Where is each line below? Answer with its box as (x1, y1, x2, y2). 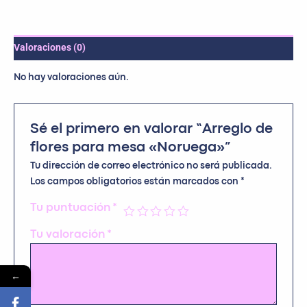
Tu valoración (30, 230, 108, 241)
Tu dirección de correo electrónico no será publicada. (30, 162, 273, 171)
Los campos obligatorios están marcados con (30, 177, 241, 186)
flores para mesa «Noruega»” (30, 141, 232, 155)
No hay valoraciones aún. (14, 73, 129, 82)
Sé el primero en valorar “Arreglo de (30, 123, 273, 136)
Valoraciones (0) (14, 42, 86, 53)
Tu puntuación (30, 203, 113, 214)
